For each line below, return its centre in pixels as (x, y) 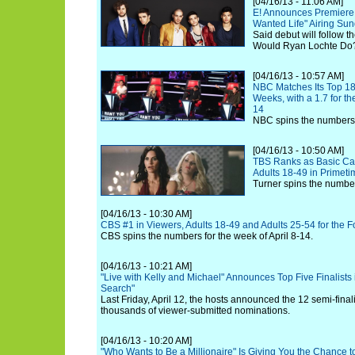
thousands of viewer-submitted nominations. (195, 311)
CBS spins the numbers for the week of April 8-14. (207, 236)
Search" (118, 288)
